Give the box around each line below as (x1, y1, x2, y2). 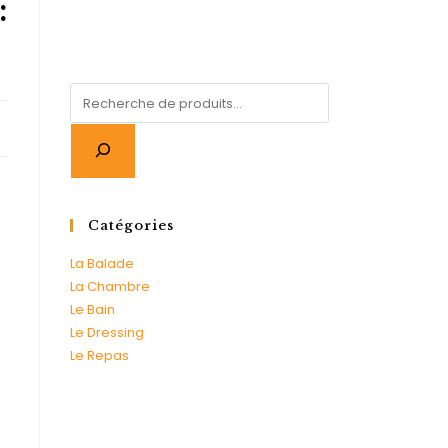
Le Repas (70, 346, 129, 365)
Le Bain (70, 300, 115, 319)
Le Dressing (70, 323, 144, 342)
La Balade (70, 254, 134, 273)
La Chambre (70, 277, 150, 296)
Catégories (88, 217, 174, 234)
